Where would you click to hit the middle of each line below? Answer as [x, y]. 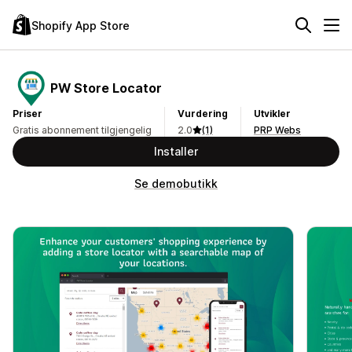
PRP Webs [277, 130]
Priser [27, 114]
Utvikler [272, 114]
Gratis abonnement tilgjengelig [82, 130]
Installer [176, 151]
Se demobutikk [176, 183]
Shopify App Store [81, 25]
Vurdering [203, 114]
